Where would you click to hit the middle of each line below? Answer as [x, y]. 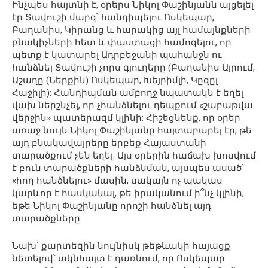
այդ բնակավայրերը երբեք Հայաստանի [109, 143]
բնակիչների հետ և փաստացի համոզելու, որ [122, 42]
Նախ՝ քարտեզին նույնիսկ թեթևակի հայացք [121, 246]
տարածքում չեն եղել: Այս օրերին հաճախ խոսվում [134, 155]
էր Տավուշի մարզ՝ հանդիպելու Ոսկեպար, [113, 17]
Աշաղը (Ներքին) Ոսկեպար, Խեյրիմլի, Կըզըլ [115, 80]
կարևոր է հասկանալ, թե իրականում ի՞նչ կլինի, [128, 193]
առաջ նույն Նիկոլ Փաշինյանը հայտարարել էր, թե [132, 130]
